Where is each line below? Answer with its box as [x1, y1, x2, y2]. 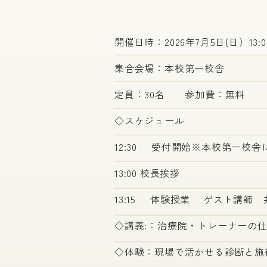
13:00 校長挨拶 [114, 166, 180, 181]
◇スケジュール [114, 113, 185, 128]
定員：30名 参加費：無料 [114, 87, 246, 102]
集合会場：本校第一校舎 [114, 61, 225, 76]
